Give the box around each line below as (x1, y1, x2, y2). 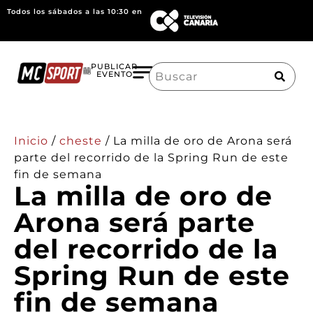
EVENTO (96, 69, 133, 80)
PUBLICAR (91, 61, 138, 72)
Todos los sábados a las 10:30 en (7, 7, 143, 16)
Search (148, 59, 185, 74)
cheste (59, 133, 102, 147)
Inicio (14, 133, 48, 147)
